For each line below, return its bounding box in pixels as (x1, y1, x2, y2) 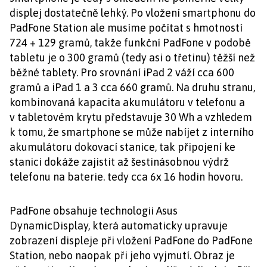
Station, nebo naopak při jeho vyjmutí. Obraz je (10, 249, 235, 262)
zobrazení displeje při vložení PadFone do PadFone (10, 234, 253, 247)
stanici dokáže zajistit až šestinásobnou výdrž (10, 156, 229, 168)
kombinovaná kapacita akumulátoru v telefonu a (10, 96, 245, 108)
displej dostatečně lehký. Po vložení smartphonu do (10, 7, 256, 19)
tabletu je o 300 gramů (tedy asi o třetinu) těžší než (10, 51, 255, 64)
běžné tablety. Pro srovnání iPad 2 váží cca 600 (10, 66, 234, 79)
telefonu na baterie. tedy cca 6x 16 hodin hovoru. (10, 170, 243, 183)
